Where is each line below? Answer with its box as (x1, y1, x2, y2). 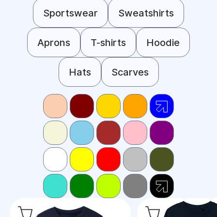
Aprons (37, 36, 70, 48)
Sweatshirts (118, 7, 174, 19)
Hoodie (146, 36, 180, 48)
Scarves (111, 66, 149, 78)
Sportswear (43, 7, 98, 19)
